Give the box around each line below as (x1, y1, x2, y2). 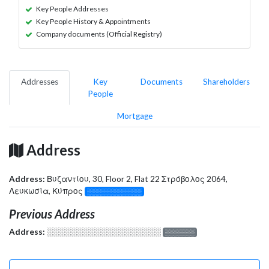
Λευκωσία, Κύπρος (9, 186, 85, 196)
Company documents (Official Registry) (36, 29, 162, 38)
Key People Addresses (36, 4, 109, 13)
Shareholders (203, 76, 250, 86)
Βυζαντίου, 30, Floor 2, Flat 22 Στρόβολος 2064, (47, 174, 228, 184)
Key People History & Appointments (36, 16, 151, 26)
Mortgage (116, 110, 153, 121)
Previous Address (9, 206, 95, 221)
